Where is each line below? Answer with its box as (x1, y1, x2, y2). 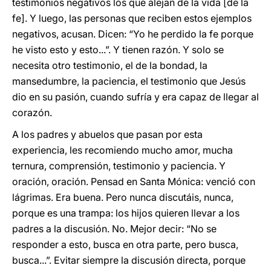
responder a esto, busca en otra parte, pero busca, (12, 238, 238, 250)
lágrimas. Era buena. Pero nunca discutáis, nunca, (12, 191, 233, 203)
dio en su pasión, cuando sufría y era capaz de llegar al (12, 91, 259, 103)
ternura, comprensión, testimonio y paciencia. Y (12, 160, 226, 172)
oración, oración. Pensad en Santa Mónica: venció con (12, 175, 255, 188)
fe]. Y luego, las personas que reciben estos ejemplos (12, 12, 252, 24)
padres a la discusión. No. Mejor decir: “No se (12, 223, 217, 235)
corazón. (12, 106, 52, 119)
